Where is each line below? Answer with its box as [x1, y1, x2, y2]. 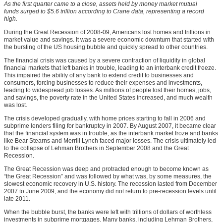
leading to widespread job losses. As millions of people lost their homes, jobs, [4, 87, 211, 94]
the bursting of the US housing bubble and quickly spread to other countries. [4, 44, 208, 51]
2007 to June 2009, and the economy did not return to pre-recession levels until [4, 188, 217, 195]
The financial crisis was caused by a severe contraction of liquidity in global [4, 57, 205, 64]
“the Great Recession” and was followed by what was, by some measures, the [4, 173, 212, 180]
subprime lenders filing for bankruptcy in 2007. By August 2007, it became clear [4, 122, 216, 130]
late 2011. [4, 195, 30, 203]
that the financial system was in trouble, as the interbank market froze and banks [4, 130, 218, 137]
